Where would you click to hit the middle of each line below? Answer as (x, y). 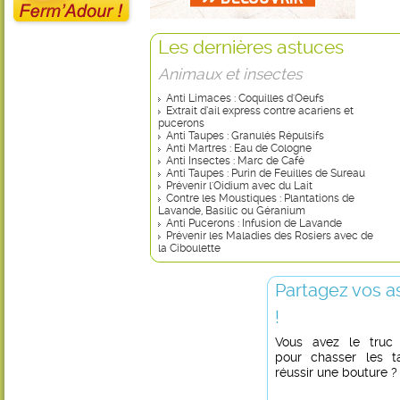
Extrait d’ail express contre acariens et (260, 111)
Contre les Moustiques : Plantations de (260, 198)
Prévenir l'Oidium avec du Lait (239, 186)
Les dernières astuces (251, 47)
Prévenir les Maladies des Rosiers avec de (270, 236)
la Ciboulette (189, 248)
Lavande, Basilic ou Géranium (232, 211)
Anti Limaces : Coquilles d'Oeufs (245, 98)
